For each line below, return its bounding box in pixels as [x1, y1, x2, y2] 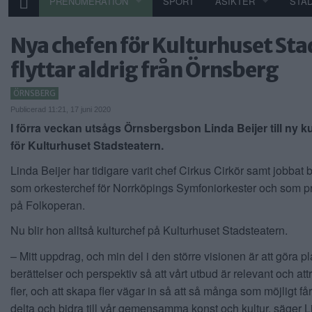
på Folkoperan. [10, 197, 85, 214]
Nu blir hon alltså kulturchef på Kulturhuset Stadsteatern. [10, 222, 288, 239]
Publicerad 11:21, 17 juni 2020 [10, 105, 111, 114]
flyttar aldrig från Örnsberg [10, 57, 279, 83]
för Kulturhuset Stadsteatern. [10, 137, 164, 153]
